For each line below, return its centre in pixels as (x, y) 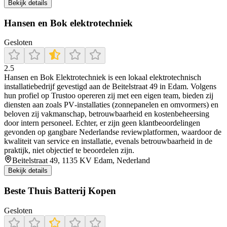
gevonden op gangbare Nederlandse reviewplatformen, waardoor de (113, 132)
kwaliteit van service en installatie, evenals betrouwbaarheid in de (108, 141)
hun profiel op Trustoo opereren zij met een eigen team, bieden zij (109, 96)
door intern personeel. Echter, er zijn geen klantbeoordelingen (102, 123)
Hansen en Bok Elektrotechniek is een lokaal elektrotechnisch (103, 78)
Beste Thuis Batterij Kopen (60, 191)
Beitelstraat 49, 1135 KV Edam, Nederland (81, 161)
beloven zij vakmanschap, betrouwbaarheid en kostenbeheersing (107, 114)
